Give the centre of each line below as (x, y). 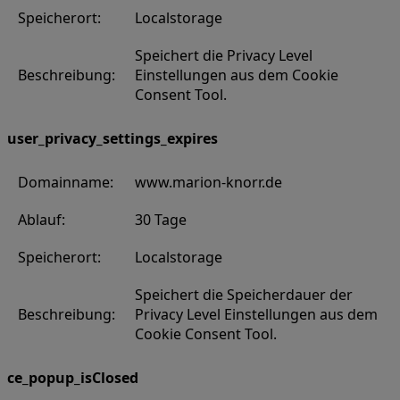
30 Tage (161, 219)
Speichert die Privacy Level (224, 55)
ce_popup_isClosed (73, 377)
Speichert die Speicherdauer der (244, 294)
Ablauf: (42, 219)
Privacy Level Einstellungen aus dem (256, 314)
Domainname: (66, 182)
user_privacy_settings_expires (112, 138)
